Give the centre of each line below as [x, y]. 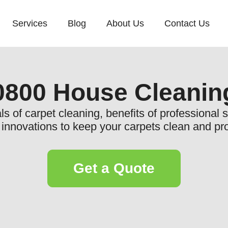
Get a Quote [114, 168]
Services [30, 23]
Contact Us [187, 23]
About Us [125, 23]
